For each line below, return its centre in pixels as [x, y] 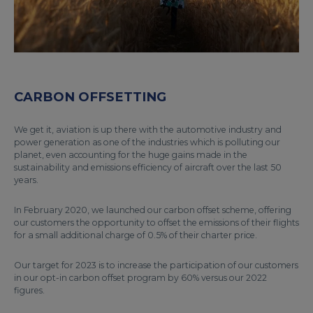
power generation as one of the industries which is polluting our [147, 143]
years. [26, 180]
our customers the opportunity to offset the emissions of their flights [156, 223]
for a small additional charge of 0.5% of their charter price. [137, 235]
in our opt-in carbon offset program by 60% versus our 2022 [140, 278]
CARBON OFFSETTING [90, 97]
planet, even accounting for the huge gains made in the [131, 155]
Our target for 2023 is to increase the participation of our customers [156, 265]
